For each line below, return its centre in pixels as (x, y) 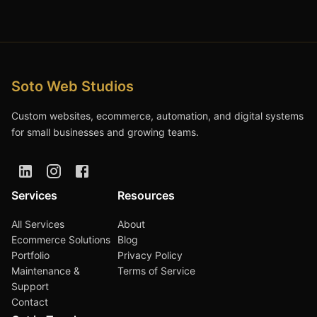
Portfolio (30, 255)
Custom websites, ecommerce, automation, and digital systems (157, 115)
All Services (38, 224)
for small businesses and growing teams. (105, 132)
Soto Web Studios (73, 86)
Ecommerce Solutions (61, 239)
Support (30, 286)
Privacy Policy (150, 255)
